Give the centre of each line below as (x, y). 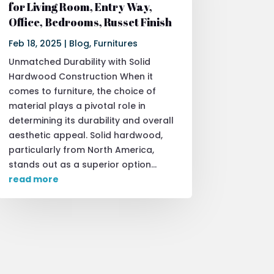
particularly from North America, (81, 150)
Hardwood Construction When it (80, 76)
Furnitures (115, 43)
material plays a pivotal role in (77, 106)
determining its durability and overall (91, 120)
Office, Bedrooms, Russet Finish (90, 22)
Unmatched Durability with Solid (79, 61)
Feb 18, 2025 (35, 43)
